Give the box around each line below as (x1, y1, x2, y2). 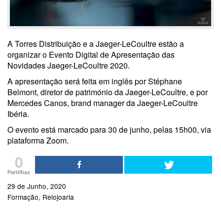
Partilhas (7, 169, 30, 175)
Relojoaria (42, 191, 74, 202)
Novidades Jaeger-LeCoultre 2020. (7, 59, 132, 71)
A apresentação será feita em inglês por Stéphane (7, 75, 182, 87)
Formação (7, 191, 38, 202)
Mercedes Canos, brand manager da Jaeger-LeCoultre (7, 97, 198, 109)
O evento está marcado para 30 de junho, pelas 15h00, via (7, 123, 211, 135)
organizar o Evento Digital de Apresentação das (7, 48, 175, 60)
